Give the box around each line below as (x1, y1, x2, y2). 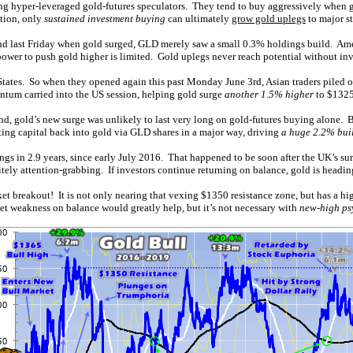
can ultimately (165, 13, 232, 24)
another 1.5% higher (225, 88, 314, 100)
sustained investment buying (44, 13, 165, 24)
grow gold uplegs (232, 13, 306, 24)
